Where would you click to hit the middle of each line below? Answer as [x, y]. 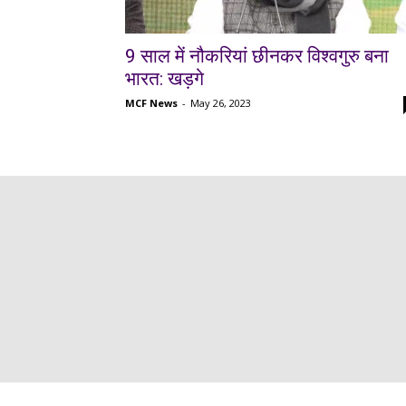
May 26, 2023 [221, 103]
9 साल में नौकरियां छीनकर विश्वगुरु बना [257, 57]
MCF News [151, 103]
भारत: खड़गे [164, 79]
